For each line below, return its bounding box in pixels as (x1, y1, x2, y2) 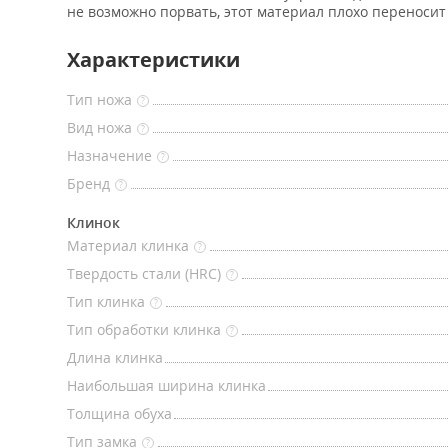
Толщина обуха (67, 404, 172, 423)
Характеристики (67, 46, 240, 73)
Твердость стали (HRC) (67, 264, 221, 283)
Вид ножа (67, 118, 132, 137)
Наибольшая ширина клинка (67, 376, 266, 395)
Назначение (67, 146, 152, 165)
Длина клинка (67, 348, 163, 367)
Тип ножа (67, 90, 132, 109)
